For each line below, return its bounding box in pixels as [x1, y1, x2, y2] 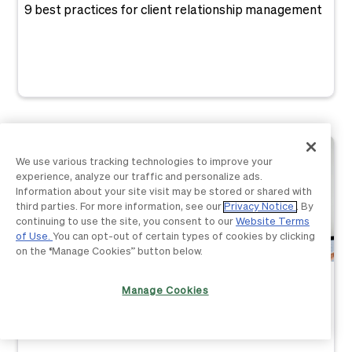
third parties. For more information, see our [16, 202, 224, 213]
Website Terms [236, 217, 310, 228]
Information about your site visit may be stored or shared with [16, 187, 312, 198]
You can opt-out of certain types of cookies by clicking [53, 232, 315, 243]
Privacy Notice [224, 202, 296, 213]
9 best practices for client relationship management [24, 5, 323, 17]
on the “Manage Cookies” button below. [16, 247, 203, 258]
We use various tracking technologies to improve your [16, 157, 273, 168]
